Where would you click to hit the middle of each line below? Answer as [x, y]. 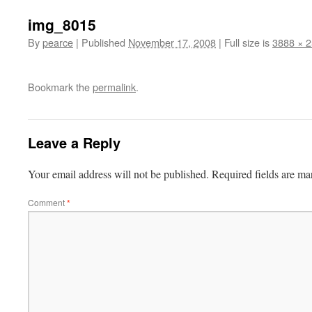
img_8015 [62, 24]
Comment [47, 202]
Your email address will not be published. [118, 174]
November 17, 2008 [172, 42]
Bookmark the [60, 87]
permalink [114, 87]
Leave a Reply [74, 142]
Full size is [247, 42]
